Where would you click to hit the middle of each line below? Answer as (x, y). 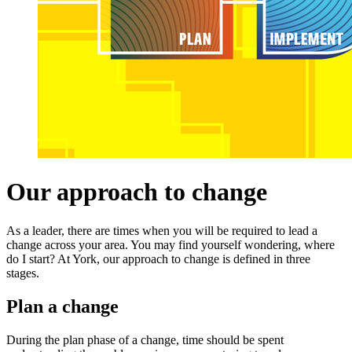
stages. (23, 273)
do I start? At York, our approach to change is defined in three (158, 258)
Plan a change (62, 306)
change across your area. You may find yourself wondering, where (170, 244)
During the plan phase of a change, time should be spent (145, 339)
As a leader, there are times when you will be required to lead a (162, 230)
